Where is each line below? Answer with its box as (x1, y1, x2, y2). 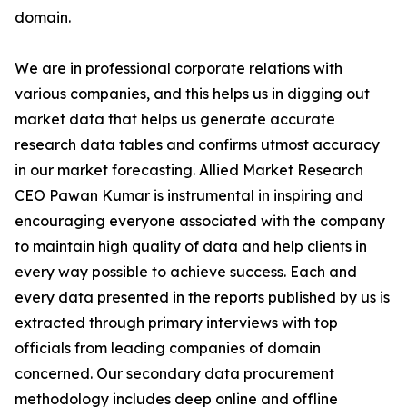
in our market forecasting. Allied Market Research (15, 161, 363, 180)
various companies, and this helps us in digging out (15, 84, 370, 104)
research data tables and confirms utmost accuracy (15, 135, 380, 154)
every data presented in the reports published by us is (15, 288, 390, 307)
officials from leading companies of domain (15, 339, 321, 358)
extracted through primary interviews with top (15, 313, 338, 333)
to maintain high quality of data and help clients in (15, 237, 367, 256)
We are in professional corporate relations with (15, 59, 342, 78)
